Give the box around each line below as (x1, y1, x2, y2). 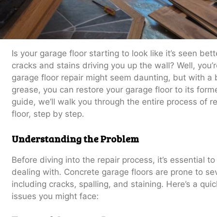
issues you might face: (12, 191, 99, 201)
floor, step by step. (12, 109, 84, 119)
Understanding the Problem (12, 131, 139, 145)
